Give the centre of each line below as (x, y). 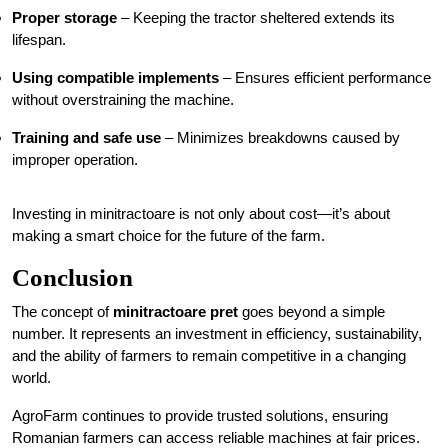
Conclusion (72, 277)
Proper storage (64, 17)
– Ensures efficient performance (325, 77)
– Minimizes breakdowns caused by (280, 137)
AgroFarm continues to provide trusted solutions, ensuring (200, 415)
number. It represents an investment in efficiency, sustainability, (217, 333)
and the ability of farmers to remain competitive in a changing (209, 355)
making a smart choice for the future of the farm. (168, 235)
